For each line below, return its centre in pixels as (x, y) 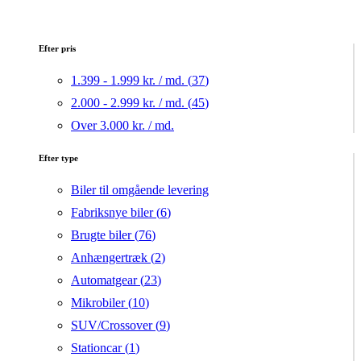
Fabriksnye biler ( (116, 213)
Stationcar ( (100, 348)
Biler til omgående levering (140, 190)
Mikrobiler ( (102, 303)
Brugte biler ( (105, 235)
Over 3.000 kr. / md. (122, 126)
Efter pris (57, 49)
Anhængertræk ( (113, 258)
